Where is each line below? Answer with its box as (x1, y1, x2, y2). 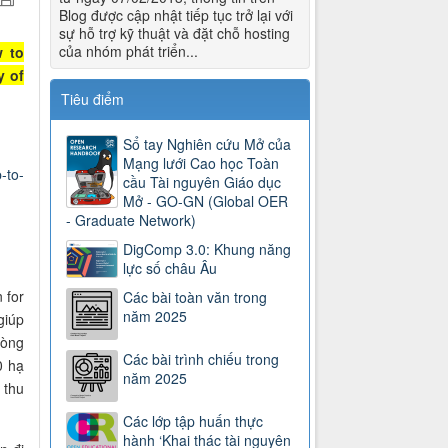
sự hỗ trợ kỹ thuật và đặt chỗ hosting (59, 23, 291, 44)
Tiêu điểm (61, 89, 125, 110)
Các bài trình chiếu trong (123, 349, 280, 370)
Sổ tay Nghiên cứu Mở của (123, 134, 292, 155)
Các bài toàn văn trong (123, 287, 268, 308)
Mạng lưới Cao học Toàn (123, 153, 280, 174)
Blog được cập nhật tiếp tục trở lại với (59, 5, 294, 26)
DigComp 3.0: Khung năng (123, 239, 292, 260)
